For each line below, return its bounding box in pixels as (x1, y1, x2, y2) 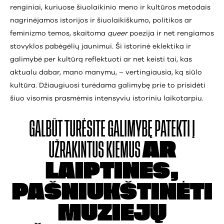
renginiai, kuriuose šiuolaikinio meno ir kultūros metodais (10, 3, 210, 11)
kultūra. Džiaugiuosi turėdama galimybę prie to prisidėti (10, 81, 205, 89)
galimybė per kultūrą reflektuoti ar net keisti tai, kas (10, 55, 192, 63)
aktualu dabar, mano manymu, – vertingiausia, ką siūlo (10, 68, 202, 76)
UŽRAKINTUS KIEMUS (48, 140, 142, 159)
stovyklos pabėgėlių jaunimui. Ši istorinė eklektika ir (10, 42, 191, 50)
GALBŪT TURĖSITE (29, 119, 107, 138)
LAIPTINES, (45, 161, 179, 180)
